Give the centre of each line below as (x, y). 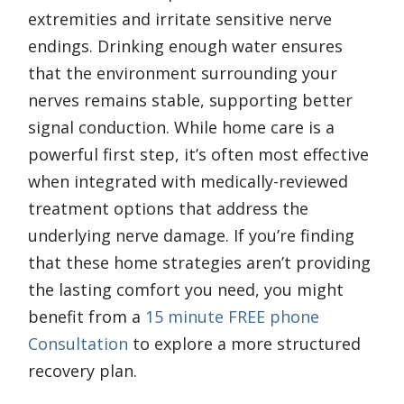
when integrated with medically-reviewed (188, 181)
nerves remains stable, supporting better (190, 100)
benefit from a (87, 316)
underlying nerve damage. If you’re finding (191, 235)
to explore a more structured (244, 343)
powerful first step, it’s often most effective (198, 154)
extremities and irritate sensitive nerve (180, 18)
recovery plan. (83, 370)
